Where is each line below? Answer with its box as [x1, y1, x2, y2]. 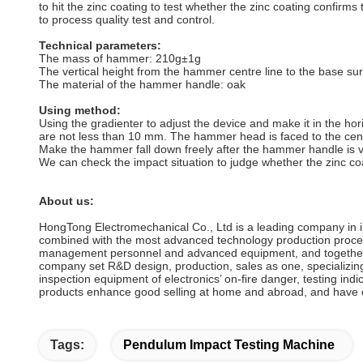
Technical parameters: [39, 39, 161, 52]
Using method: [39, 104, 121, 117]
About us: [39, 194, 94, 207]
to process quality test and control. [39, 13, 215, 26]
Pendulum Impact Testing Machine [123, 338, 335, 352]
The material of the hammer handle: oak [39, 78, 246, 91]
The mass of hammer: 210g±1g [39, 52, 201, 65]
